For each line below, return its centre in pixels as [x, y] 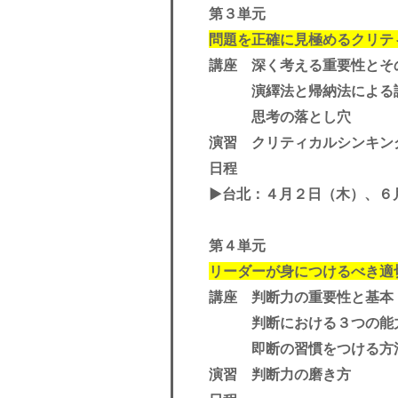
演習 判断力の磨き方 [280, 374]
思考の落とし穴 [280, 116]
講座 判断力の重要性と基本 [301, 297]
